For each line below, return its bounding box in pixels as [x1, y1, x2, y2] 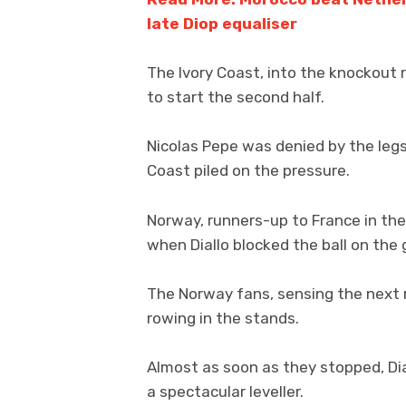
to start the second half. [147, 88, 324, 107]
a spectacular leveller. [147, 382, 304, 401]
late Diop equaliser [147, 14, 297, 33]
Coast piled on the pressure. [147, 161, 350, 180]
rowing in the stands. [147, 308, 299, 327]
